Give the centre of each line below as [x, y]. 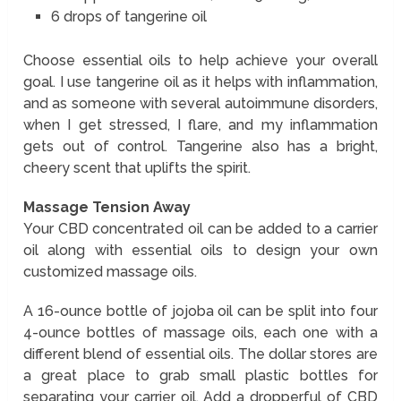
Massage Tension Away [107, 207]
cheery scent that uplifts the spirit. [137, 167]
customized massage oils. [111, 271]
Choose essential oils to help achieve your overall [200, 60]
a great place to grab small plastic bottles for [200, 375]
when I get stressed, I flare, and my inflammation [200, 124]
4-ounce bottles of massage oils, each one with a [200, 332]
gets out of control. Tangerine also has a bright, [200, 146]
